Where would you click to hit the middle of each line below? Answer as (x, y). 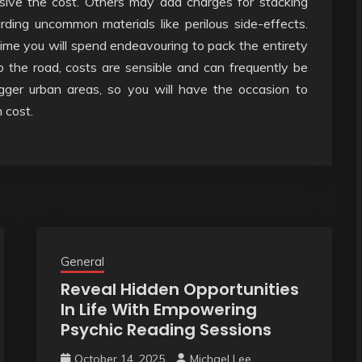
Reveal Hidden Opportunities (179, 289)
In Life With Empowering (158, 309)
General (82, 261)
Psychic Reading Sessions (166, 329)
